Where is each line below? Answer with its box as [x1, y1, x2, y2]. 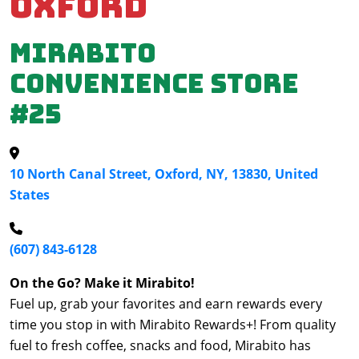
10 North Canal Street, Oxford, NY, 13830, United [10, 165, 318, 183]
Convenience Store [10, 67, 299, 101]
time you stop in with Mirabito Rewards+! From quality [10, 316, 336, 333]
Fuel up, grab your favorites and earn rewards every [10, 295, 322, 313]
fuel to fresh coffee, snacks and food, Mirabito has [10, 337, 311, 354]
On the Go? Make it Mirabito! [10, 274, 195, 292]
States [10, 186, 50, 204]
